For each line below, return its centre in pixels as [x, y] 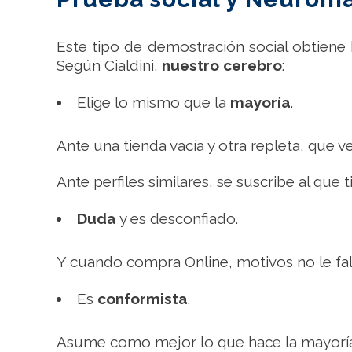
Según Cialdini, [109, 65]
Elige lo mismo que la [154, 102]
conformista [143, 299]
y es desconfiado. [177, 218]
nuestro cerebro [222, 65]
